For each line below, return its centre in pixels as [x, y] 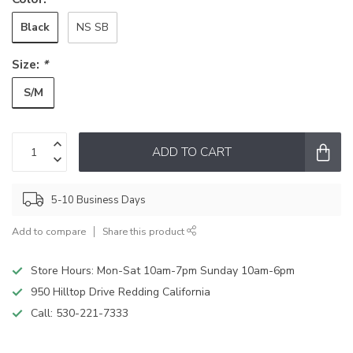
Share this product [145, 232]
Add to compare [49, 232]
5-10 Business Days [98, 200]
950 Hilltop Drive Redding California [121, 292]
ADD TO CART [192, 152]
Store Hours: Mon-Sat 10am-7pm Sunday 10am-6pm [163, 271]
